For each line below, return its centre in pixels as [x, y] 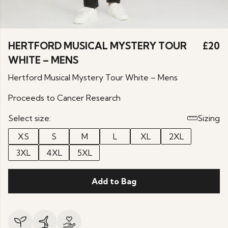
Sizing [209, 118]
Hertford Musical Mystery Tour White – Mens [93, 77]
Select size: [30, 118]
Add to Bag [114, 181]
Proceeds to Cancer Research [64, 98]
